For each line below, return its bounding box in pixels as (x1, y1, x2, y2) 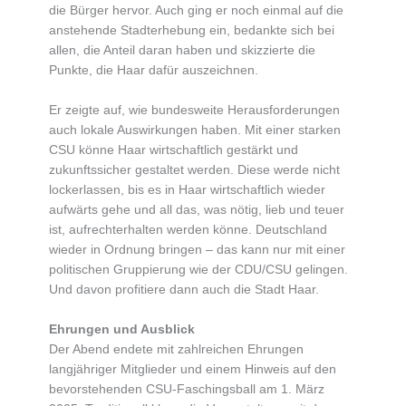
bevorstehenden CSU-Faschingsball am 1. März (48, 382, 324, 396)
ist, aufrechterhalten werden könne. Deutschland (48, 222, 327, 237)
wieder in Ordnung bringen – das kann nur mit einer (48, 242, 345, 256)
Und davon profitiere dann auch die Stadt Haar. (48, 282, 319, 296)
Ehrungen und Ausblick (48, 322, 195, 336)
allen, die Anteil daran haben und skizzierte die (48, 43, 315, 58)
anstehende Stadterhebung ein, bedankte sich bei (48, 24, 334, 38)
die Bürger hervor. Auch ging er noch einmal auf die (48, 4, 343, 18)
